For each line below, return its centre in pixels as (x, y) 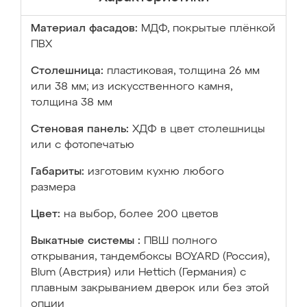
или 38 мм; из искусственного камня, (132, 87)
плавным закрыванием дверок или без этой (150, 288)
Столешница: (67, 71)
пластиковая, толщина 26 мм (183, 71)
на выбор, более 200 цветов (141, 214)
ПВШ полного (181, 241)
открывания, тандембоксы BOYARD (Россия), (150, 257)
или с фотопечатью (83, 145)
